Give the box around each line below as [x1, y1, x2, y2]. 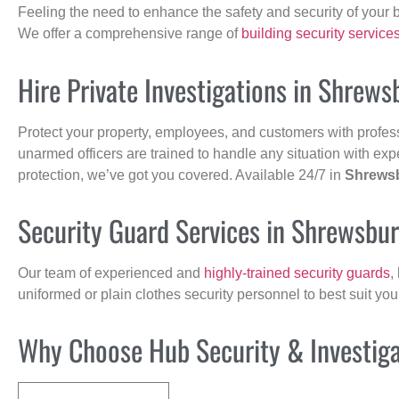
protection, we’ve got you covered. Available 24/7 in [18, 167, 345, 183]
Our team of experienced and [18, 265, 204, 281]
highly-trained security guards [204, 265, 390, 281]
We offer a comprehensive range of [18, 26, 241, 42]
